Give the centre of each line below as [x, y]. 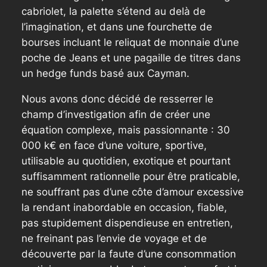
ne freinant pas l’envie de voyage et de [114, 239]
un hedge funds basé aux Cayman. [105, 74]
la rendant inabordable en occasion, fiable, [124, 208]
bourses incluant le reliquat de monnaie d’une [130, 43]
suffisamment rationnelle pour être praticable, [131, 177]
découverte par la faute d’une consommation [128, 254]
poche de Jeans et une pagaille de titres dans [131, 58]
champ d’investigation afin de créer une [116, 115]
